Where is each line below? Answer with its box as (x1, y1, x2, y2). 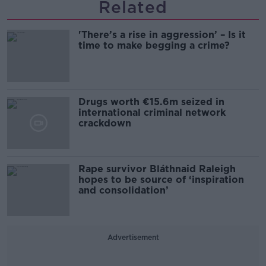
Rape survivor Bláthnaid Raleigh (78, 163, 236, 175)
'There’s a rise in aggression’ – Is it (78, 29, 246, 40)
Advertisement (107, 233, 159, 242)
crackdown (78, 118, 131, 129)
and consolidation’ (78, 185, 169, 196)
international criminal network (78, 107, 226, 118)
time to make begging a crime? (78, 40, 230, 51)
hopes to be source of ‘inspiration (78, 174, 244, 185)
